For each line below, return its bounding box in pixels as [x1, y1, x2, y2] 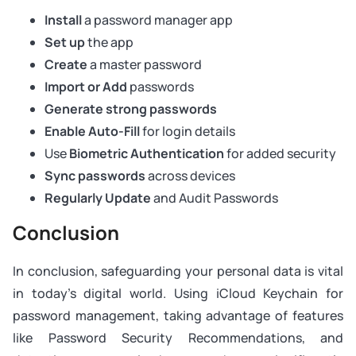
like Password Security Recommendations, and [13, 329, 343, 347]
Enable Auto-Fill [44, 122, 140, 141]
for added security [224, 145, 336, 163]
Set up [44, 33, 85, 52]
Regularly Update [44, 189, 151, 207]
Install [44, 11, 82, 29]
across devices [145, 167, 235, 185]
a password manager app [82, 11, 233, 29]
